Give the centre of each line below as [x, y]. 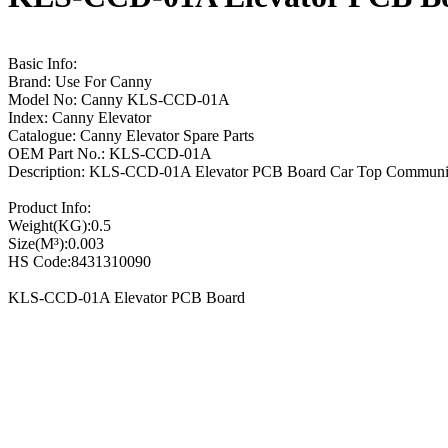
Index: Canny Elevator [79, 117]
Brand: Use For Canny [80, 81]
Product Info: [49, 207]
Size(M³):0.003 [56, 243]
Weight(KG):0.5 [59, 225]
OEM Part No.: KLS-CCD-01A [110, 153]
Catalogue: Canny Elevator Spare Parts [131, 135]
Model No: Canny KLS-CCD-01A [119, 99]
